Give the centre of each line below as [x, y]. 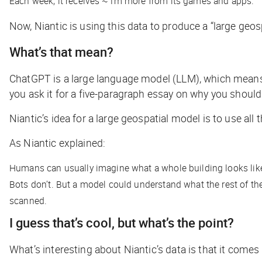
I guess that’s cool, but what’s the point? [122, 222]
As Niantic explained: [59, 142]
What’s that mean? [61, 51]
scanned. [30, 200]
